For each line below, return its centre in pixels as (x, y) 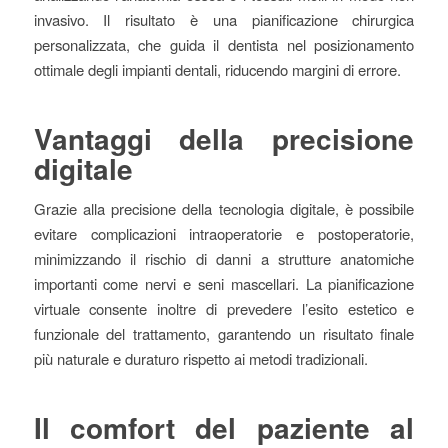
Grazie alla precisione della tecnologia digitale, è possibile (224, 209)
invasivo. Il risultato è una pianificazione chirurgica (224, 19)
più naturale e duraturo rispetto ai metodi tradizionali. (200, 359)
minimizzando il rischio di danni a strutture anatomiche (224, 259)
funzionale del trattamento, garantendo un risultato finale (224, 334)
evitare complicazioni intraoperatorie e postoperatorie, (224, 234)
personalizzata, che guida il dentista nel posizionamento (224, 44)
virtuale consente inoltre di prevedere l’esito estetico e (224, 309)
